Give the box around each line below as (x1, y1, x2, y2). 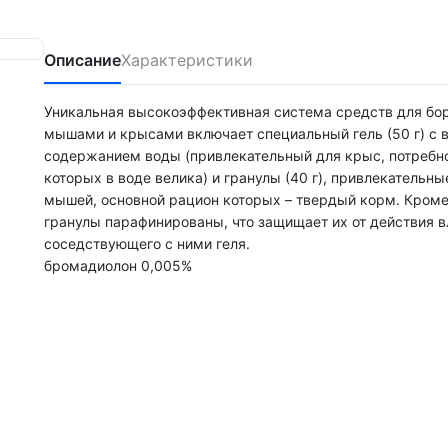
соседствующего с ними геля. (44, 234, 250, 252)
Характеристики (121, 49, 253, 70)
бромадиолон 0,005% (44, 256, 192, 274)
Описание (44, 49, 121, 70)
